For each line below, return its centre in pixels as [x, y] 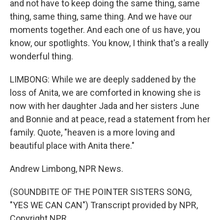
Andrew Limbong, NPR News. [67, 169]
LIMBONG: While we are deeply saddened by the [103, 79]
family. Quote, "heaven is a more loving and [92, 132]
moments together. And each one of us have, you [105, 30]
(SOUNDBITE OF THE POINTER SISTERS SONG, [101, 192]
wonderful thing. [41, 56]
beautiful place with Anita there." [72, 146]
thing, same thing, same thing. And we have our [101, 16]
